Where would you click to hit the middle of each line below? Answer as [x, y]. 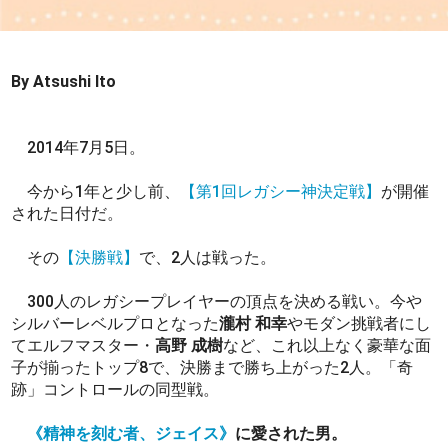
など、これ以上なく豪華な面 [327, 345]
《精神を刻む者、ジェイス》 [131, 433]
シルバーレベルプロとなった [115, 323]
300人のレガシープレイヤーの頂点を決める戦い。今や [217, 301]
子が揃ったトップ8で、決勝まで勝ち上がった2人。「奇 [212, 367]
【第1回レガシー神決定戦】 [281, 191]
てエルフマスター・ [83, 345]
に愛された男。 [291, 433]
